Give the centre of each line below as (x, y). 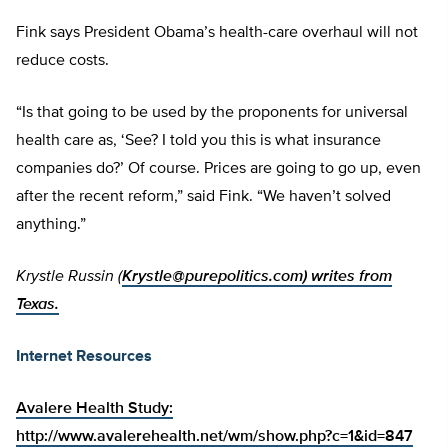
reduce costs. (62, 61)
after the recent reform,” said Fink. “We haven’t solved (203, 197)
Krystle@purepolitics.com (212, 277)
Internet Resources (84, 357)
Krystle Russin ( (69, 277)
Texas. (37, 305)
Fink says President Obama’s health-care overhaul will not (217, 33)
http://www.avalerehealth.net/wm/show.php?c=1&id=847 (214, 437)
